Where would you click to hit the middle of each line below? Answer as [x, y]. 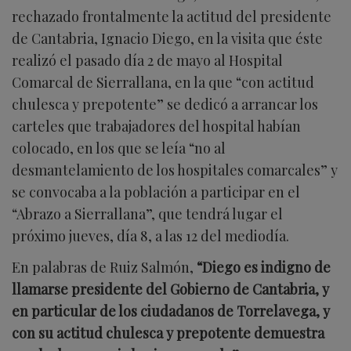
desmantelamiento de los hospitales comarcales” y [175, 170]
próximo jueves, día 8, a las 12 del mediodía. [150, 235]
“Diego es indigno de [264, 267]
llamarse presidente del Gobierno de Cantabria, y [170, 289]
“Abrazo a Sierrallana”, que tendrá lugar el [147, 213]
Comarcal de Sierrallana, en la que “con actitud [163, 82]
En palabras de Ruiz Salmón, [104, 267]
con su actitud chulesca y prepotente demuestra [168, 333]
